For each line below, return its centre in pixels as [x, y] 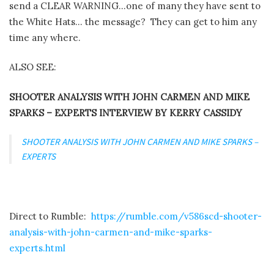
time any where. [45, 37]
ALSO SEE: [33, 67]
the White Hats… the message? [77, 21]
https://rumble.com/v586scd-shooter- [176, 216]
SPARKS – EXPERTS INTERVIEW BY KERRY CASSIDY [126, 113]
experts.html [37, 248]
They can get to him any [204, 21]
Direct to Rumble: [48, 216]
